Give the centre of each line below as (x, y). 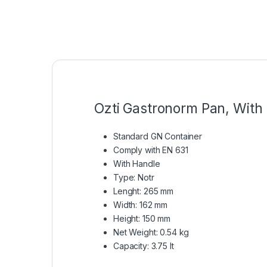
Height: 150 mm (142, 219)
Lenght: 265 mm (144, 191)
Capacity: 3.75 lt (144, 246)
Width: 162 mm (141, 205)
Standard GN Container (158, 136)
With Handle (137, 164)
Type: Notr (134, 178)
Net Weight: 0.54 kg (151, 232)
